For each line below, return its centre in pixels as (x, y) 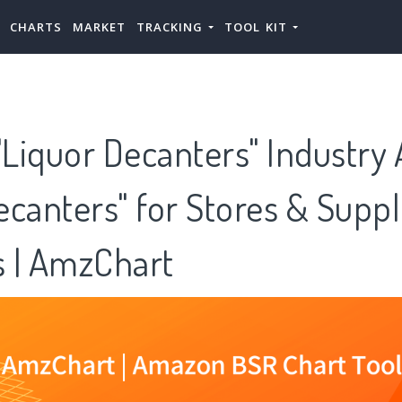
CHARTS (36, 27)
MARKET (99, 27)
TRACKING (172, 27)
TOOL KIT (258, 27)
